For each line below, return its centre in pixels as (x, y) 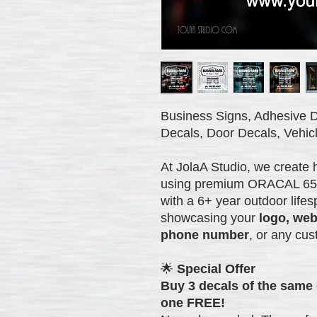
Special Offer (216, 269)
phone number (205, 235)
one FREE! (193, 302)
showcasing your (210, 218)
